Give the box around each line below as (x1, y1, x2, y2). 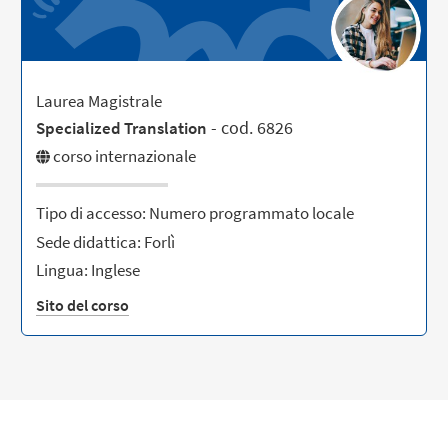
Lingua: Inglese (36, 258, 141, 281)
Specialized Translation (36, 116, 208, 139)
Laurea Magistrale (36, 89, 163, 112)
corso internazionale (53, 145, 197, 168)
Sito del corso (36, 294, 130, 315)
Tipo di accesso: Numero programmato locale (36, 202, 355, 225)
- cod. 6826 (211, 115, 294, 139)
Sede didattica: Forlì (36, 230, 176, 253)
